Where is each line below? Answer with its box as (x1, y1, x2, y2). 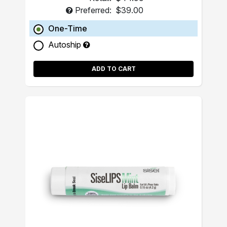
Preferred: (75, 5, 111, 15)
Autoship (48, 40, 83, 50)
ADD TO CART (91, 65, 136, 72)
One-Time (48, 23, 87, 33)
